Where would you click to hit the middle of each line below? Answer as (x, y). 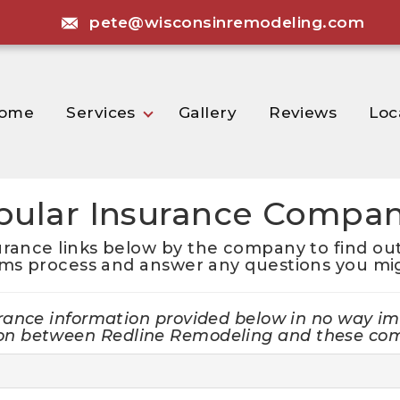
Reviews (303, 112)
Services (101, 112)
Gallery (208, 112)
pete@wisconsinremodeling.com (227, 22)
